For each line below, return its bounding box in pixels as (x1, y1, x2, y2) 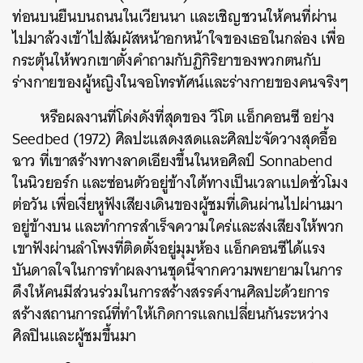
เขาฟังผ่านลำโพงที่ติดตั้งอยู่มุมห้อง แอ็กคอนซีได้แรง (12, 234, 327, 262)
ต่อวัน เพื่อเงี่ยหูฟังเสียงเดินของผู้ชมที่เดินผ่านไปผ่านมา (12, 190, 343, 218)
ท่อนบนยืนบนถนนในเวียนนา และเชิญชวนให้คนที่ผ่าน (12, 2, 337, 30)
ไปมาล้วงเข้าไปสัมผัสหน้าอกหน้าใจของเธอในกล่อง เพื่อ (12, 24, 345, 52)
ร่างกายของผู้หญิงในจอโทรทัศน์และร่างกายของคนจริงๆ (12, 68, 348, 96)
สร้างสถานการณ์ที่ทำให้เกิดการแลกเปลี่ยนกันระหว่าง (12, 300, 329, 327)
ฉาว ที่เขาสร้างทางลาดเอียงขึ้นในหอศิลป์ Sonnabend (12, 147, 333, 174)
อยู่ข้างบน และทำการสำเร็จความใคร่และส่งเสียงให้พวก (12, 212, 344, 240)
